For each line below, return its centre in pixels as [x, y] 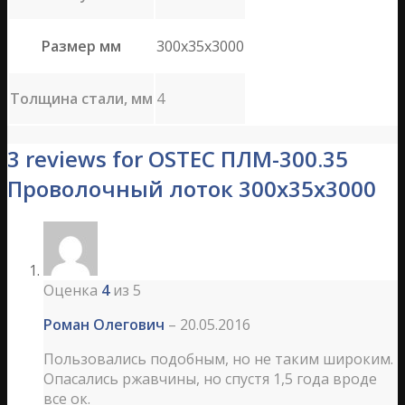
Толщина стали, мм [81, 99]
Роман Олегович [106, 325]
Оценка [72, 291]
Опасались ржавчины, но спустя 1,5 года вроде [210, 379]
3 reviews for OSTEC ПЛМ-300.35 [178, 159]
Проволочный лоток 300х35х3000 [192, 189]
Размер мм [81, 47]
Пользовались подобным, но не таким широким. [218, 359]
